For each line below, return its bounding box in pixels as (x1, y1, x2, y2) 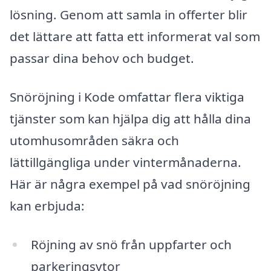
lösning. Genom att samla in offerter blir (10, 6, 247, 24)
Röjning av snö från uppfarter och (30, 235, 232, 253)
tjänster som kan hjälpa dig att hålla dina (10, 109, 251, 127)
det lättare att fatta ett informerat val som (10, 28, 260, 45)
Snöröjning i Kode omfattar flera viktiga (10, 88, 244, 105)
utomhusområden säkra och (10, 131, 179, 149)
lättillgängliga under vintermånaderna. (10, 153, 241, 171)
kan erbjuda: (10, 197, 85, 214)
